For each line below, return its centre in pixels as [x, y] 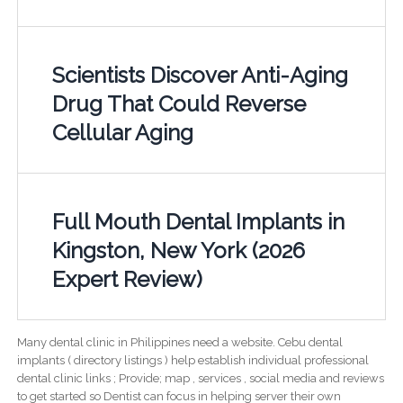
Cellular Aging [122, 133]
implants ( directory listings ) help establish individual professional [193, 361]
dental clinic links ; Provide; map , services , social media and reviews [200, 379]
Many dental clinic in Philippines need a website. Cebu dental [179, 343]
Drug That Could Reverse [179, 104]
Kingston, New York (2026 [178, 251]
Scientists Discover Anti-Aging [200, 76]
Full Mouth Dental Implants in [198, 222]
